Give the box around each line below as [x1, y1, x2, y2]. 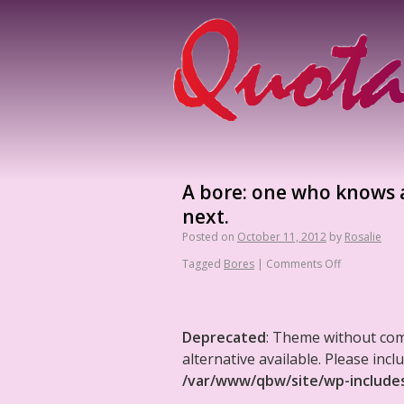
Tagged [182, 256, 221, 271]
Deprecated [182, 327, 266, 347]
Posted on [182, 229, 234, 244]
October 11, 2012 [237, 229, 326, 244]
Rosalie [344, 229, 381, 244]
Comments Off [266, 256, 341, 271]
